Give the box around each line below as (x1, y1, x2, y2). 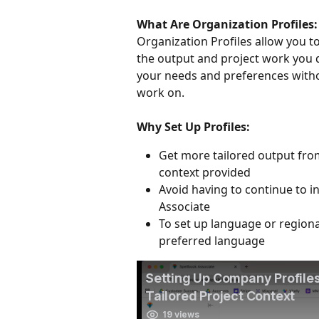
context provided (159, 164, 251, 180)
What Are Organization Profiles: (137, 16, 318, 32)
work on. (137, 85, 187, 100)
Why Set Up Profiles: (137, 119, 250, 135)
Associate (159, 199, 213, 214)
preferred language (159, 233, 268, 249)
